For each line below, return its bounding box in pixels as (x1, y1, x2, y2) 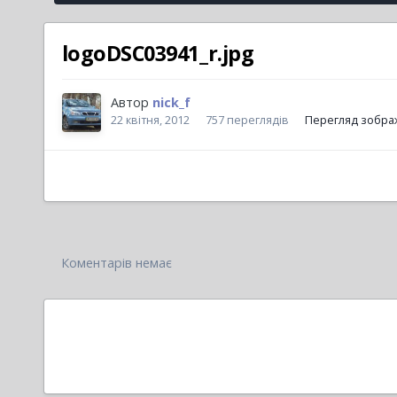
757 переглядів (205, 112, 289, 128)
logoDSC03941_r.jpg (61, 39, 254, 68)
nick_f (152, 94, 191, 112)
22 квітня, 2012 (110, 112, 190, 128)
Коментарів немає (60, 254, 172, 272)
